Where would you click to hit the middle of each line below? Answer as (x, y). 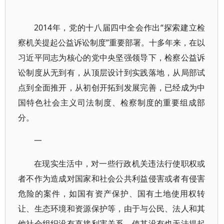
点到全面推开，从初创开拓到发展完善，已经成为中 (112, 87)
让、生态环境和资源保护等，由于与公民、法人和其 (112, 208)
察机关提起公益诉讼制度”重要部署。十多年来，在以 (112, 42)
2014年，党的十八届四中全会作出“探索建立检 (120, 27)
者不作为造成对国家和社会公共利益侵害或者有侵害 (112, 178)
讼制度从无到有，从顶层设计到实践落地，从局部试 (112, 72)
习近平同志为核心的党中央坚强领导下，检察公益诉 (112, 57)
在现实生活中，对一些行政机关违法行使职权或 (120, 163)
